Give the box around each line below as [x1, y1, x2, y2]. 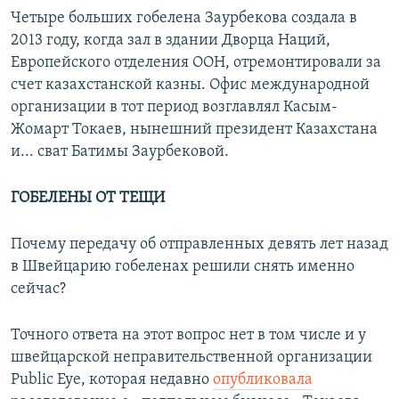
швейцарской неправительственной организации [11, 349, 372, 367]
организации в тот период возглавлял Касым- [11, 99, 338, 117]
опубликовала [213, 371, 313, 389]
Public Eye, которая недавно [11, 371, 213, 389]
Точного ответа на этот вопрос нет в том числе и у [11, 327, 366, 345]
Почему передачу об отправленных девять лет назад [11, 236, 388, 254]
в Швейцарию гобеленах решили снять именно [11, 258, 354, 276]
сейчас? [11, 281, 66, 298]
